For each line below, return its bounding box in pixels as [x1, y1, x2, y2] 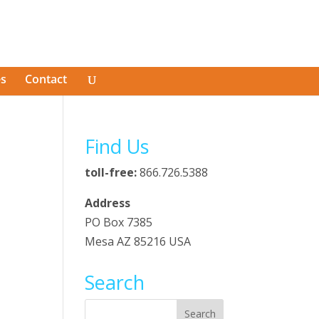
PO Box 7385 [85, 214, 153, 230]
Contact [24, 71, 67, 87]
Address [85, 195, 131, 211]
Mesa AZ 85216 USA [85, 234, 192, 249]
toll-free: [85, 164, 137, 180]
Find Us [85, 133, 150, 159]
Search [85, 269, 145, 296]
